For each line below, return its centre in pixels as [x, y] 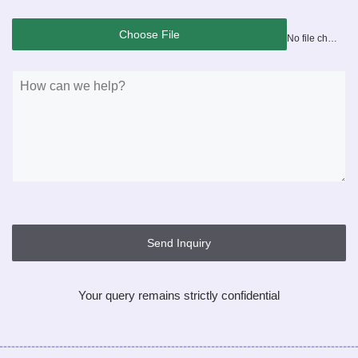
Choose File [150, 34]
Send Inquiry [179, 243]
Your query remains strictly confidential [179, 295]
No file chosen [333, 38]
